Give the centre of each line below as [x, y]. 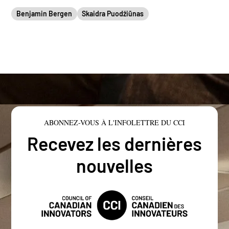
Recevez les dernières [114, 143]
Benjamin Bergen [44, 13]
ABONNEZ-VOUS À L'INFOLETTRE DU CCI [114, 122]
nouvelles [114, 165]
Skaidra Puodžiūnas [113, 13]
